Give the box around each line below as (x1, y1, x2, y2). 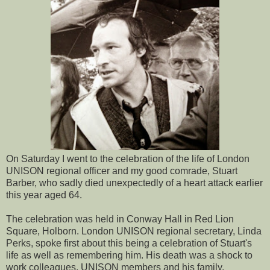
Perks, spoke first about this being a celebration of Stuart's (6, 237, 252, 248)
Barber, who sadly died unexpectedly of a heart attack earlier (6, 177, 263, 188)
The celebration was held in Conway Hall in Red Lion (6, 213, 234, 224)
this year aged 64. (6, 189, 82, 200)
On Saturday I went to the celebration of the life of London (6, 153, 250, 164)
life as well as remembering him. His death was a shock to (6, 250, 253, 260)
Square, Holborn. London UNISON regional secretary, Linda (6, 225, 262, 236)
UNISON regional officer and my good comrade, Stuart (6, 165, 237, 176)
